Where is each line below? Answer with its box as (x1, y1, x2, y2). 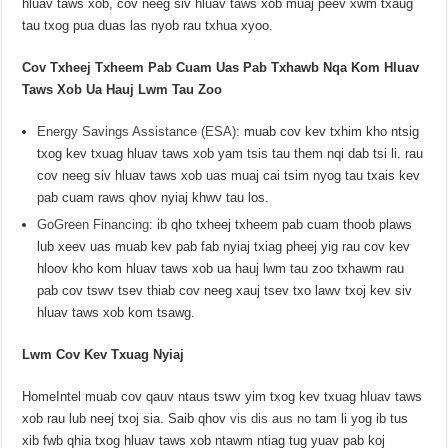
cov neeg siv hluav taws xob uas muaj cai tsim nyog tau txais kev (37, 168, 421, 184)
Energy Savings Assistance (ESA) (37, 124, 237, 140)
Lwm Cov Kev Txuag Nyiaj (22, 347, 185, 363)
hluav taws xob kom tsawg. (37, 305, 196, 321)
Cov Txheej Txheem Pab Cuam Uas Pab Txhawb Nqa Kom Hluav (22, 60, 420, 76)
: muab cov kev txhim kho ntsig (236, 124, 420, 140)
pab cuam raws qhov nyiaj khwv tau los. (37, 190, 270, 206)
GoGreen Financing (37, 217, 150, 233)
